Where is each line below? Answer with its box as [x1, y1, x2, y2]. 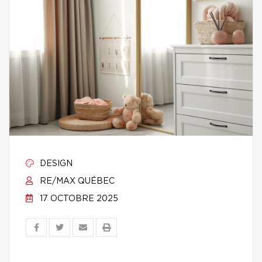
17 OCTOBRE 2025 [37, 195, 118, 203]
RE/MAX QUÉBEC [37, 177, 115, 185]
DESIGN [37, 160, 73, 168]
